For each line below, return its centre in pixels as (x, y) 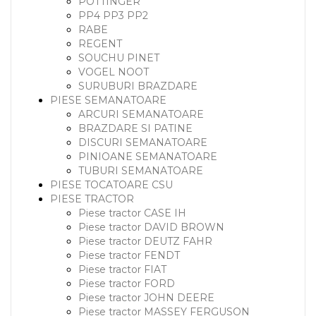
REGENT (100, 44)
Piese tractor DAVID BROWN (151, 227)
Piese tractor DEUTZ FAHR (145, 241)
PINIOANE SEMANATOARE (148, 157)
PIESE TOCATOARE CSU (111, 185)
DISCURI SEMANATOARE (143, 142)
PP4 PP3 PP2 (113, 16)
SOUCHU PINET (119, 58)
